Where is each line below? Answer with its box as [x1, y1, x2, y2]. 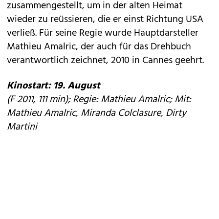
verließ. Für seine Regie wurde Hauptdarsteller [7, 25, 198, 41]
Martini [7, 119, 37, 135]
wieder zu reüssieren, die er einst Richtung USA [7, 12, 203, 27]
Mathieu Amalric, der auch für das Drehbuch [7, 39, 191, 55]
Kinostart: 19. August [7, 78, 100, 94]
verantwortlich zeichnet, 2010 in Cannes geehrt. [7, 53, 204, 68]
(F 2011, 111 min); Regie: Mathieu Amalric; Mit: [7, 92, 191, 108]
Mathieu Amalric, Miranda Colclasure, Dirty [7, 106, 186, 121]
